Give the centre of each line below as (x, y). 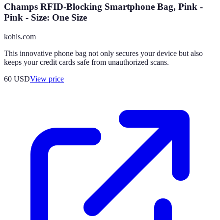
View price (47, 79)
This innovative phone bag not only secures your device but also (103, 54)
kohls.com (20, 37)
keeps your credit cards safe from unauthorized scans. (86, 62)
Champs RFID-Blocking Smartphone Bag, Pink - (103, 7)
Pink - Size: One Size (45, 18)
